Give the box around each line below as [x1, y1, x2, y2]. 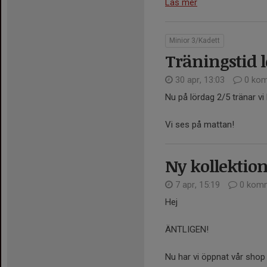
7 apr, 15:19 [173, 179, 222, 190]
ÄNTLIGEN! [165, 223, 209, 235]
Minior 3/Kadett [169, 36, 220, 45]
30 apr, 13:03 [173, 74, 227, 85]
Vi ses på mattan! [165, 119, 234, 130]
